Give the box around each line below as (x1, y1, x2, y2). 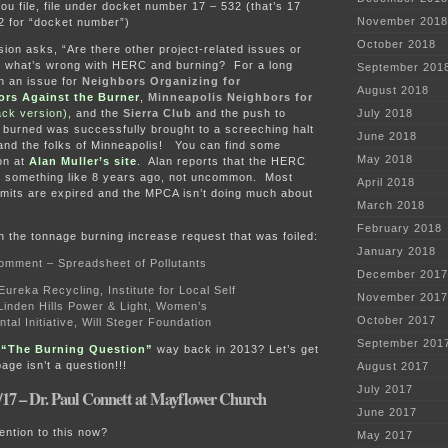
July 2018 (357, 107, 413, 120)
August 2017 (357, 360, 429, 373)
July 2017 (357, 383, 413, 396)
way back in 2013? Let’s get (153, 343, 319, 356)
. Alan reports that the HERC (137, 155, 306, 168)
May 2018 (357, 153, 413, 166)
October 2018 (357, 38, 436, 51)
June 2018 (357, 130, 417, 143)
